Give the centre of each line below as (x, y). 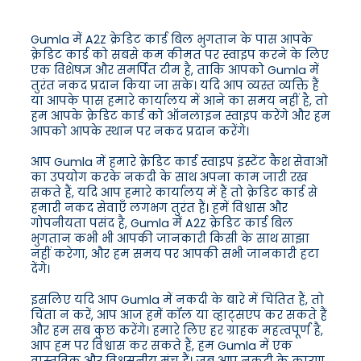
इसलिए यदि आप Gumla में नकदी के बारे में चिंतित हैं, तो (177, 300)
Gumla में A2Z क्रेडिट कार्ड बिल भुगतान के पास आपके (172, 40)
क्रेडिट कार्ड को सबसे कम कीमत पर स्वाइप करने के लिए (180, 55)
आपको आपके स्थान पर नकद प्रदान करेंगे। (140, 132)
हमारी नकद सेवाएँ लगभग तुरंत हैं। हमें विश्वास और (159, 208)
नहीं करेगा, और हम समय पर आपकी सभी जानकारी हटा (175, 254)
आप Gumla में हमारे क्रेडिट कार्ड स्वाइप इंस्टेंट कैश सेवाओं (179, 162)
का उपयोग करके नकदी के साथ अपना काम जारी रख (169, 178)
